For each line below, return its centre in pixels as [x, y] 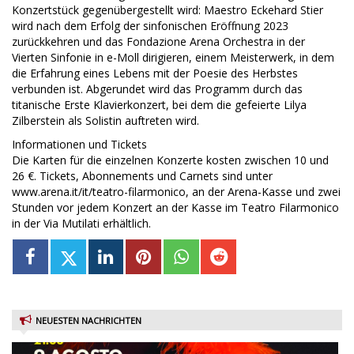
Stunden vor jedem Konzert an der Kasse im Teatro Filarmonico [175, 207]
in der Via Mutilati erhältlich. [81, 223]
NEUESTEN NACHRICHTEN [88, 321]
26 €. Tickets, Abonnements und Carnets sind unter [142, 175]
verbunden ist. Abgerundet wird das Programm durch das [157, 88]
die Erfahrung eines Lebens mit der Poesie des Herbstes [155, 73]
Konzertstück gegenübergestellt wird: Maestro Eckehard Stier [168, 9]
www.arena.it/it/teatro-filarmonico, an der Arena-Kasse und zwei [176, 191]
